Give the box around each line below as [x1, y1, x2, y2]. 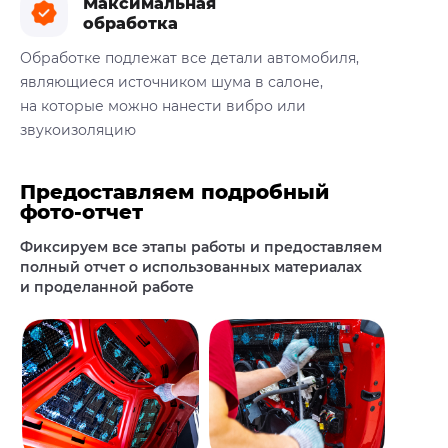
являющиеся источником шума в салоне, [20, 73, 323, 92]
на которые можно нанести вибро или [20, 97, 306, 116]
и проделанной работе [20, 278, 194, 297]
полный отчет [20, 258, 125, 277]
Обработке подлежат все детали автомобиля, [20, 49, 359, 68]
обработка [83, 14, 178, 34]
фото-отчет [20, 200, 143, 225]
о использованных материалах [125, 258, 362, 277]
